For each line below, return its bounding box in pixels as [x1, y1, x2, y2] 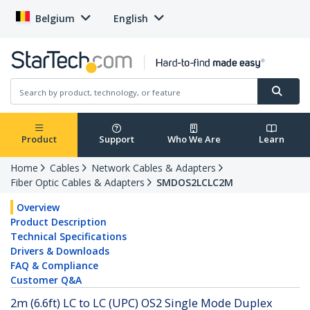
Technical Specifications [10, 230, 127, 244]
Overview [17, 201, 60, 215]
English [113, 12, 148, 25]
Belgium [35, 12, 75, 25]
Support [98, 133, 134, 146]
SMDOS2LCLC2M [156, 176, 233, 190]
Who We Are [167, 133, 221, 146]
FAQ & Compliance [10, 259, 98, 273]
